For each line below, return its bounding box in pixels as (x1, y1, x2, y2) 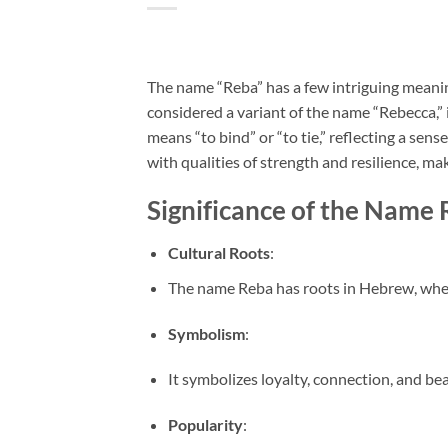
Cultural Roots (167, 243, 270, 263)
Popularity (167, 415, 243, 435)
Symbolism (167, 323, 245, 343)
